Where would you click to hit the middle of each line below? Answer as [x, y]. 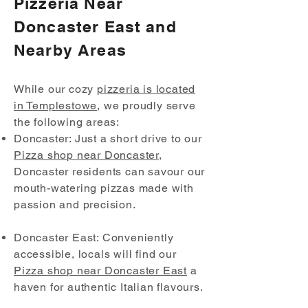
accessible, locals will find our [95, 254]
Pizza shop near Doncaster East [101, 271]
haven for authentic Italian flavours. [109, 287]
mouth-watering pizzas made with [104, 188]
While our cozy [56, 89]
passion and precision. [75, 205]
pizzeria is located [146, 89]
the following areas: [67, 122]
